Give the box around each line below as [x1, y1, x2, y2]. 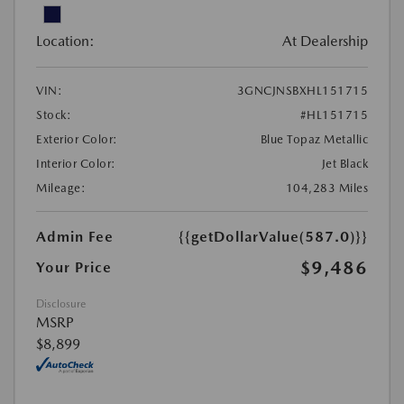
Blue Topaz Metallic [260, 133, 368, 147]
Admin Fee [36, 228, 114, 246]
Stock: [36, 108, 71, 123]
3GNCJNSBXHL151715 [236, 84, 368, 98]
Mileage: [36, 181, 86, 196]
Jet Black [321, 157, 368, 171]
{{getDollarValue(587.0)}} [179, 228, 368, 246]
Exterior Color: [36, 133, 118, 147]
